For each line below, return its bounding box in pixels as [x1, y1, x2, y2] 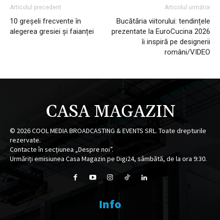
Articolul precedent [10, 4, 61, 11]
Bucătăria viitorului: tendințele [116, 17, 210, 26]
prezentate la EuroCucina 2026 [111, 27, 210, 36]
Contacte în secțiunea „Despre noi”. [10, 145, 113, 154]
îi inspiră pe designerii [142, 37, 210, 47]
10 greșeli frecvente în [10, 17, 81, 26]
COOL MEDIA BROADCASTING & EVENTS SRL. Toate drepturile [30, 126, 206, 136]
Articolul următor [165, 4, 210, 11]
